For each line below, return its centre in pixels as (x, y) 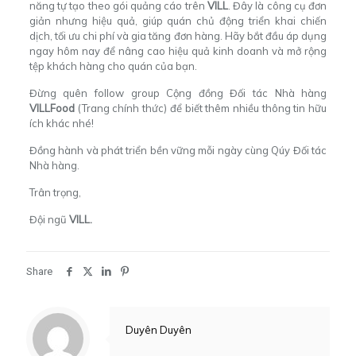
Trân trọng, (56, 192)
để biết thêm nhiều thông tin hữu (247, 108)
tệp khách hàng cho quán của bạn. (113, 66)
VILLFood (53, 108)
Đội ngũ (49, 219)
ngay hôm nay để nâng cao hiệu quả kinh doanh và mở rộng (178, 51)
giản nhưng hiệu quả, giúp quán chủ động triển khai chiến (178, 21)
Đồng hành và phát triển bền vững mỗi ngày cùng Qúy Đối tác (178, 150)
